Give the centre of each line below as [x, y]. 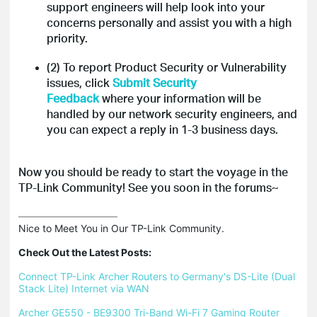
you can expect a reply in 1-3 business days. [162, 129]
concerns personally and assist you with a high [169, 22]
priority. [67, 38]
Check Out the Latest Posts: [85, 252]
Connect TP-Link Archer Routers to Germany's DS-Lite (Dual [157, 276]
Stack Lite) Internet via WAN [84, 288]
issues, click [78, 82]
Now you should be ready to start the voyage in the [153, 171]
